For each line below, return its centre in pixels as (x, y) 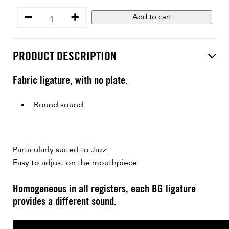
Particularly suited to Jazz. (61, 150)
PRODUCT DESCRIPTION (65, 56)
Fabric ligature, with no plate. (70, 80)
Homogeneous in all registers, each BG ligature (104, 188)
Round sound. (60, 105)
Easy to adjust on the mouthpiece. (76, 162)
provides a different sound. (65, 201)
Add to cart (152, 17)
